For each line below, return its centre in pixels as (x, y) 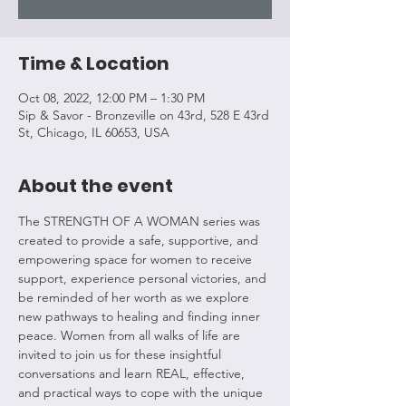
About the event (96, 186)
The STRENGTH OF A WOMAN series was (141, 221)
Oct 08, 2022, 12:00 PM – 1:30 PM (111, 98)
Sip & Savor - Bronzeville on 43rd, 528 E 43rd (144, 115)
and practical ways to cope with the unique (142, 392)
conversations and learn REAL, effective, (133, 373)
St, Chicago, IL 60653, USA (94, 132)
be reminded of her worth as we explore (135, 297)
